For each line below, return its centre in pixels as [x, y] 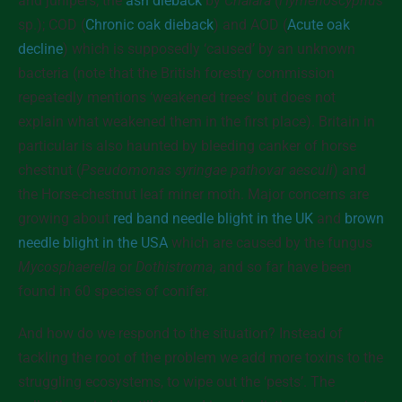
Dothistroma [174, 267]
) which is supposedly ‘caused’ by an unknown [209, 49]
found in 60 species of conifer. [114, 291]
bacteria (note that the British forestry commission [176, 73]
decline [40, 49]
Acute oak [319, 25]
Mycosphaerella [67, 267]
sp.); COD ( [52, 25]
